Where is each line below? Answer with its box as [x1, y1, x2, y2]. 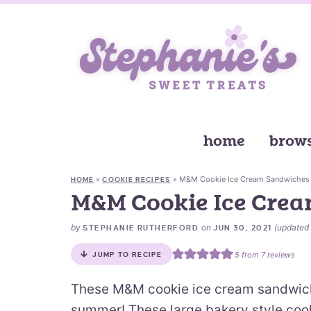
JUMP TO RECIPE [92, 251, 162, 258]
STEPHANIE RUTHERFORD [83, 224, 199, 232]
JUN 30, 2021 [210, 224, 274, 232]
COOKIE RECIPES [102, 176, 171, 183]
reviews [264, 249, 295, 260]
